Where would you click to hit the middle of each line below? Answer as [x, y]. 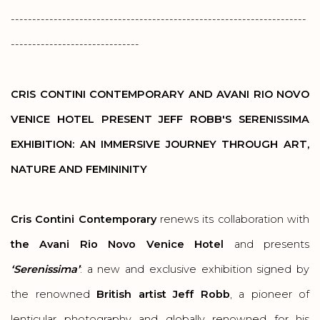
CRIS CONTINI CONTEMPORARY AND [114, 94]
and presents [267, 244]
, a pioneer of [269, 294]
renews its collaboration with [233, 219]
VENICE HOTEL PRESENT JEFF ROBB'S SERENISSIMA [160, 119]
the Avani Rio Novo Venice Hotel [117, 244]
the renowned [54, 294]
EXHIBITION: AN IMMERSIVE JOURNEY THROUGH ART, [160, 144]
